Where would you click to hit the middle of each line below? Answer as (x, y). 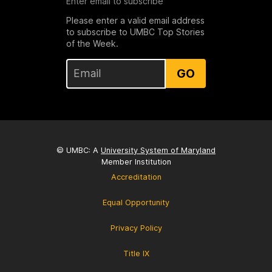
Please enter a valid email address (135, 20)
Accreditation (136, 177)
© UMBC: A (79, 150)
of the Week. (92, 43)
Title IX (136, 253)
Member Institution (136, 161)
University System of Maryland (158, 150)
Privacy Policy (136, 228)
